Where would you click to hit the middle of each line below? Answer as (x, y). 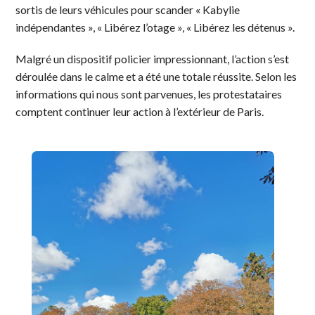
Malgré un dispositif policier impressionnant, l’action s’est (153, 58)
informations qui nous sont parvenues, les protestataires (149, 94)
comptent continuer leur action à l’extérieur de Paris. (140, 111)
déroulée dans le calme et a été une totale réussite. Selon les (156, 76)
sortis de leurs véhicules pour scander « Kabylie (128, 9)
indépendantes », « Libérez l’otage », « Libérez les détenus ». (155, 27)
